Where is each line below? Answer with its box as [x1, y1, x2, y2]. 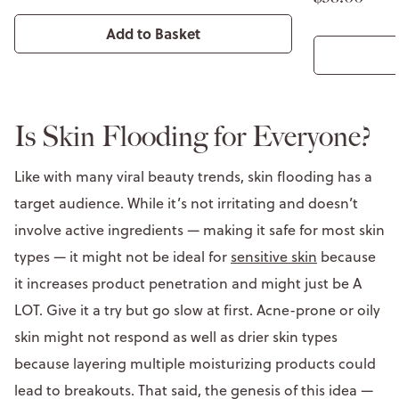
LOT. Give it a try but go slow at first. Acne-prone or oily [14, 299, 380, 320]
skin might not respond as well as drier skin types [14, 326, 338, 346]
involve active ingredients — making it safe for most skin [14, 219, 385, 240]
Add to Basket [106, 22, 200, 44]
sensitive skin [231, 246, 317, 266]
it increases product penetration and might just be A [14, 273, 362, 293]
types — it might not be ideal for [14, 246, 231, 266]
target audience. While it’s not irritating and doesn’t [14, 192, 358, 213]
